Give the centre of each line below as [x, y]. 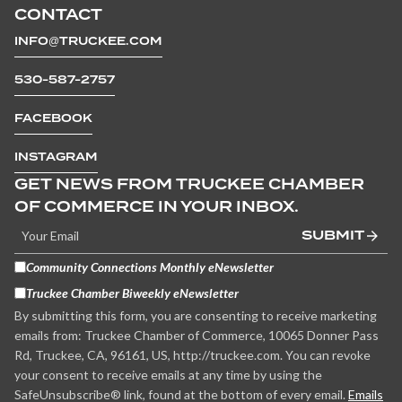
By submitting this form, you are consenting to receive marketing [196, 316]
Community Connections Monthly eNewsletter [150, 267]
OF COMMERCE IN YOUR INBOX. [157, 207]
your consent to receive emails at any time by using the [168, 375]
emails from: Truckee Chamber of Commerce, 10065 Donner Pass [197, 336]
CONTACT [58, 15]
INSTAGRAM [56, 157]
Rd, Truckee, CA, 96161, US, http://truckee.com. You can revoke [192, 355]
